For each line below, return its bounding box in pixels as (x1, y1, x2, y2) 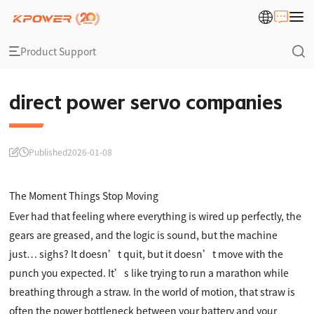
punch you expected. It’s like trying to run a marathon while (9, 266, 289, 280)
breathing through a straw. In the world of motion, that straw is (9, 285, 296, 299)
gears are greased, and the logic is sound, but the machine (9, 228, 278, 242)
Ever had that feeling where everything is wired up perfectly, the (9, 209, 302, 223)
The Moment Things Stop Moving (9, 189, 159, 203)
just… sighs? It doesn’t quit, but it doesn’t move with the (9, 247, 284, 261)
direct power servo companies (9, 94, 283, 112)
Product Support (20, 43, 97, 58)
